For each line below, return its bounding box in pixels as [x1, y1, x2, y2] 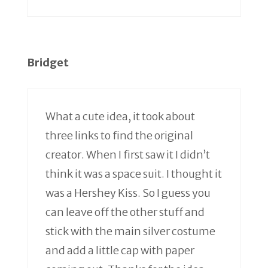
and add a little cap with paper [45, 243, 194, 258]
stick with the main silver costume [45, 224, 215, 239]
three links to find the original [45, 129, 193, 143]
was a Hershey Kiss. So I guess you [45, 186, 211, 200]
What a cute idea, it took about [45, 109, 195, 124]
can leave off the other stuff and [45, 205, 205, 220]
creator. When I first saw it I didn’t [45, 148, 210, 162]
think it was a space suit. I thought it [45, 167, 222, 181]
